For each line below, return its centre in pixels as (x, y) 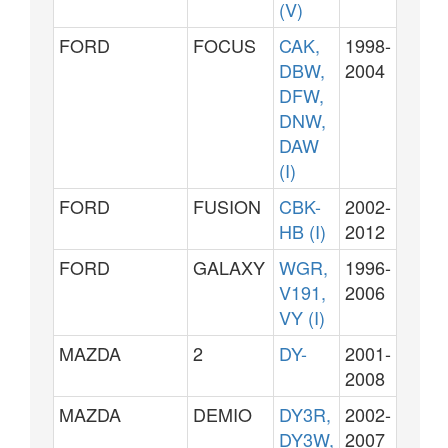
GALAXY (229, 267)
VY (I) (302, 317)
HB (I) (302, 231)
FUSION (227, 206)
